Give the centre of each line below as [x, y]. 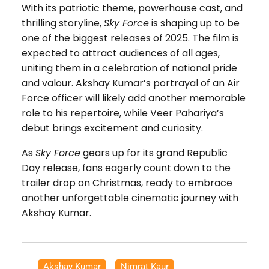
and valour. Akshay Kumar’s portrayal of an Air [130, 83]
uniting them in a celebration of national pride [129, 68]
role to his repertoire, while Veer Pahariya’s [122, 113]
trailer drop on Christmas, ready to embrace [127, 183]
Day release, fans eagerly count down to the [126, 168]
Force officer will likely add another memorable [133, 98]
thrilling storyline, [62, 23]
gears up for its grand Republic [154, 153]
